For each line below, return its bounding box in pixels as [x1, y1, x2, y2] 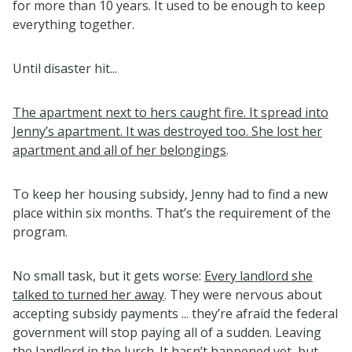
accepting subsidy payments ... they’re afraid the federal [13, 304, 338, 322]
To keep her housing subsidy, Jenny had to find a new [13, 185, 328, 203]
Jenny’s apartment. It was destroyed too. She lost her [13, 122, 322, 140]
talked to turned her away [13, 285, 164, 303]
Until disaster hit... [13, 59, 117, 77]
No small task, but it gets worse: [13, 266, 204, 284]
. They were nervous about [164, 285, 322, 303]
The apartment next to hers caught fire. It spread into [13, 103, 328, 121]
